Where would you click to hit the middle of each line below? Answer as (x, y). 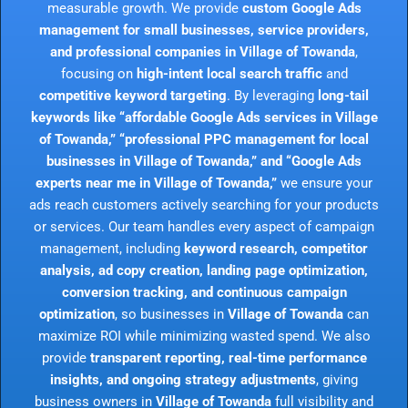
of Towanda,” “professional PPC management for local (204, 139)
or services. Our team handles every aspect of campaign (204, 226)
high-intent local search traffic (229, 73)
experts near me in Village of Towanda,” (156, 183)
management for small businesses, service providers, (204, 30)
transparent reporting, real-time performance (228, 357)
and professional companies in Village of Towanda (203, 51)
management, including (112, 248)
